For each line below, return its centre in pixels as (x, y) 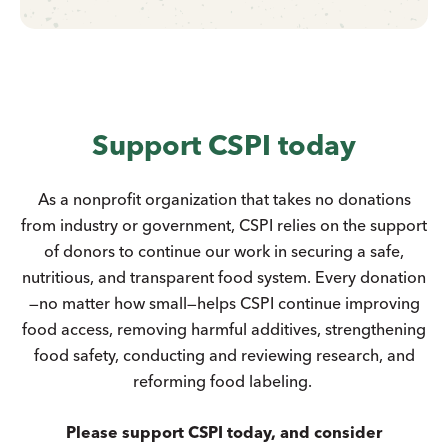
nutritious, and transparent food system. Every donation (224, 276)
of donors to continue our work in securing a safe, (224, 250)
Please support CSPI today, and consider (224, 431)
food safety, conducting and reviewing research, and (224, 354)
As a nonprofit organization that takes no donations (224, 198)
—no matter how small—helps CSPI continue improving (224, 302)
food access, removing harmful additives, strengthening (224, 328)
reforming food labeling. (224, 380)
